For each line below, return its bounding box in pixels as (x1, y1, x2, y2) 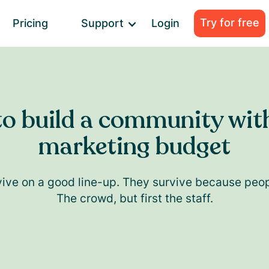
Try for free (200, 16, 260, 29)
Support (81, 17, 124, 29)
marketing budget (38, 130, 231, 163)
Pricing (13, 17, 49, 29)
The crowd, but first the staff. (56, 191, 213, 205)
